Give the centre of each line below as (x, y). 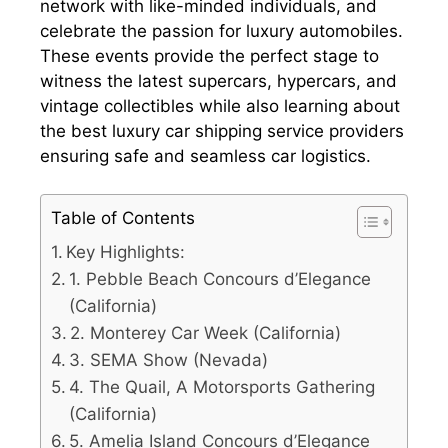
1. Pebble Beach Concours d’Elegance (220, 279)
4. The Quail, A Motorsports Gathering (222, 387)
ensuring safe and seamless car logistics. (205, 155)
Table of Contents (123, 218)
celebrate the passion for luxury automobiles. (221, 30)
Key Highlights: (126, 252)
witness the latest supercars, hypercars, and (218, 80)
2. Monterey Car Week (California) (206, 333)
